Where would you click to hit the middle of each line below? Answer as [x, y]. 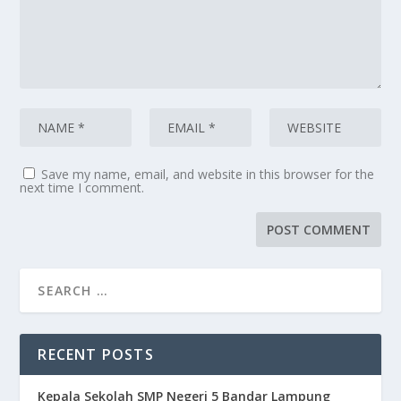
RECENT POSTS [96, 355]
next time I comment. [82, 188]
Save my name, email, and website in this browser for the [208, 175]
